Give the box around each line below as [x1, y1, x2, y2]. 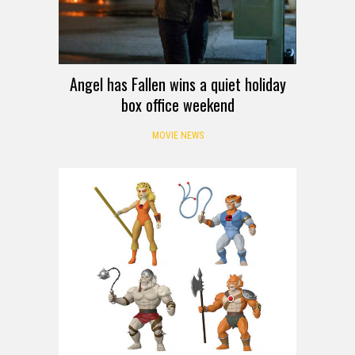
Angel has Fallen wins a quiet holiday [69, 71, 286, 96]
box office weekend [120, 92, 235, 116]
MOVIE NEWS [151, 129, 204, 141]
